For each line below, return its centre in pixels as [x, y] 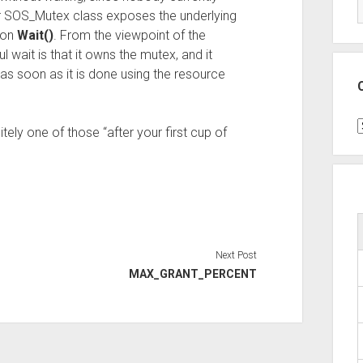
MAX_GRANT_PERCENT [193, 273]
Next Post [237, 255]
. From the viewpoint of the [129, 35]
